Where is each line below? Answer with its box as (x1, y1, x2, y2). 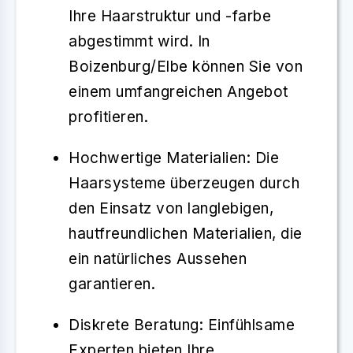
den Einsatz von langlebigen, (69, 199, 273, 217)
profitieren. (69, 107, 148, 126)
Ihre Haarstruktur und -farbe (69, 6, 271, 25)
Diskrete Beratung (69, 315, 199, 334)
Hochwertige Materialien (69, 148, 247, 167)
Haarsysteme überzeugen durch (69, 173, 299, 192)
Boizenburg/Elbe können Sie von (69, 57, 303, 76)
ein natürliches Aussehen (69, 249, 247, 268)
